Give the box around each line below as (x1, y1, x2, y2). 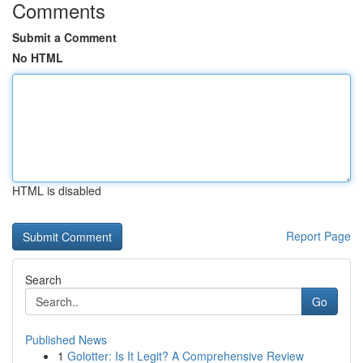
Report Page (286, 228, 351, 244)
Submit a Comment (12, 29, 117, 45)
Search (25, 271, 62, 288)
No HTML (12, 49, 63, 66)
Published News (25, 331, 107, 348)
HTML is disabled (12, 182, 101, 199)
